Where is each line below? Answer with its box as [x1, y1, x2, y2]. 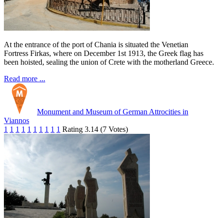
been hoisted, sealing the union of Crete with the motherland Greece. [4, 58, 214, 67]
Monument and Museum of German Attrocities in [37, 108, 188, 116]
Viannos [4, 116, 29, 125]
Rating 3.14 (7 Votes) [62, 125, 128, 134]
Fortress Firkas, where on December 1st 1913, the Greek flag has [4, 49, 203, 58]
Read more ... [4, 74, 45, 83]
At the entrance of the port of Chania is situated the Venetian [4, 40, 188, 49]
